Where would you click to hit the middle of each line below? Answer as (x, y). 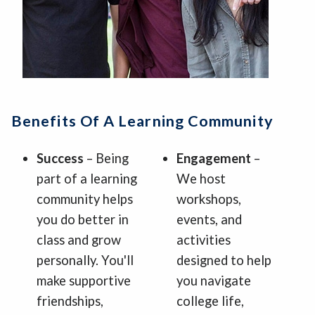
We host (201, 178)
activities (203, 239)
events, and (209, 219)
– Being (108, 158)
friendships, (70, 301)
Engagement (215, 158)
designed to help (224, 260)
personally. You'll (85, 260)
